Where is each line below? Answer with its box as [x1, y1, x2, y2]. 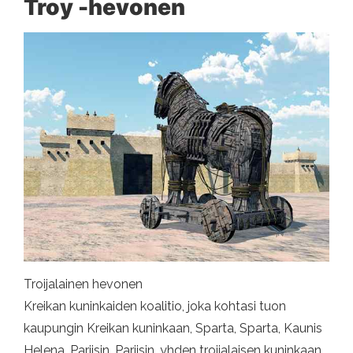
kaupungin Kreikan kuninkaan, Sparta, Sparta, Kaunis [24, 320, 322, 336]
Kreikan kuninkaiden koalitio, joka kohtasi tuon [24, 298, 286, 314]
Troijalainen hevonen [24, 276, 143, 292]
